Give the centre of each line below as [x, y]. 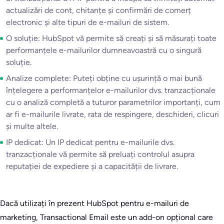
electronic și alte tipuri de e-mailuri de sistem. [87, 22]
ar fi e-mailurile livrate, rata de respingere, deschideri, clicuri [112, 114]
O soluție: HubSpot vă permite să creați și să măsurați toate [111, 38]
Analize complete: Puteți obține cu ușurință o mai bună [104, 78]
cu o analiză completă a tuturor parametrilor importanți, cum [113, 102]
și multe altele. [32, 126]
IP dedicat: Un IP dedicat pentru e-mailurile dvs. [90, 142]
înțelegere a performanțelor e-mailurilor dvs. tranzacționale [111, 90]
